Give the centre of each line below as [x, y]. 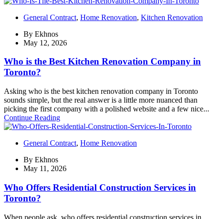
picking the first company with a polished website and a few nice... [107, 109]
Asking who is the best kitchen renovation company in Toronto [101, 91]
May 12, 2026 [45, 43]
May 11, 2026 [45, 169]
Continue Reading [32, 118]
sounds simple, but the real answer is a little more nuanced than [101, 100]
